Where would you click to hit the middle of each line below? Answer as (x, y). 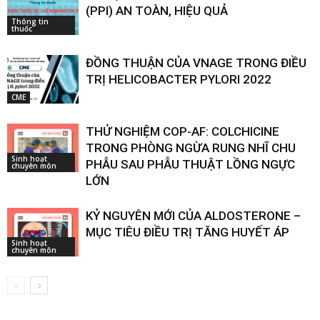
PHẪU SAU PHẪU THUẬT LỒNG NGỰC (190, 164)
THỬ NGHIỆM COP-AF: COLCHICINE (182, 131)
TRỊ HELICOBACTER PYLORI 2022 (179, 79)
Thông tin (30, 22)
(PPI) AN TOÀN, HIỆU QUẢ (157, 10)
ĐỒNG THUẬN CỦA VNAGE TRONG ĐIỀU (196, 62)
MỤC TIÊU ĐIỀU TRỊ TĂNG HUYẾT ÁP (187, 232)
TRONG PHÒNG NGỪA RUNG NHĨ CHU (191, 147)
